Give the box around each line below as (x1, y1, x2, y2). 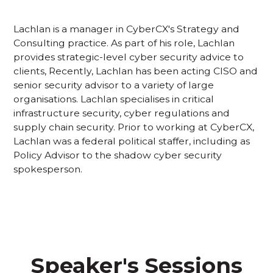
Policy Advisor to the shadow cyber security (13, 149, 222, 161)
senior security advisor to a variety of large (13, 79, 214, 91)
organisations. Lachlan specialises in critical (13, 93, 214, 105)
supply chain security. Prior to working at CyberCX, (13, 121, 255, 133)
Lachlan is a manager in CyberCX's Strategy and (13, 23, 240, 35)
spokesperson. (13, 163, 85, 175)
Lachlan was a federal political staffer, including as (13, 135, 250, 147)
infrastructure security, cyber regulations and (13, 107, 230, 119)
